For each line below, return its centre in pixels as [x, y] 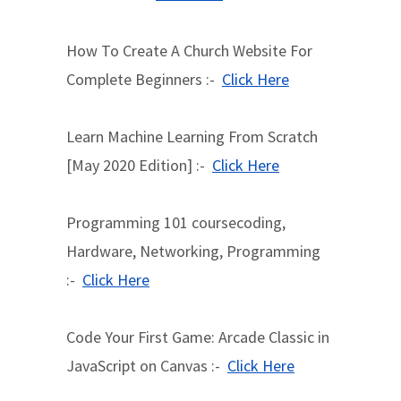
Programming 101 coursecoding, [176, 222]
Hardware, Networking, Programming [197, 251]
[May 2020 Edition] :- [139, 165]
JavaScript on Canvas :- [147, 366]
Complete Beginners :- [144, 79]
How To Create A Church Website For [189, 51]
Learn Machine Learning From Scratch [192, 137]
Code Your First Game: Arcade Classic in [198, 337]
